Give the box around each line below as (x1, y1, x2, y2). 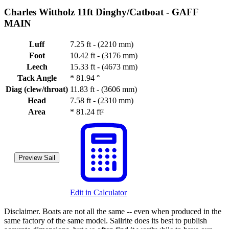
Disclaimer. (4, 207, 42, 216)
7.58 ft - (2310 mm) (70, 96, 133, 105)
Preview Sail (18, 154, 55, 162)
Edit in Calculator (70, 188, 127, 197)
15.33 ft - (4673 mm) (70, 62, 138, 72)
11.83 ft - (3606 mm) (70, 85, 137, 94)
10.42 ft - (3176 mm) (70, 51, 138, 60)
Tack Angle (17, 74, 57, 83)
